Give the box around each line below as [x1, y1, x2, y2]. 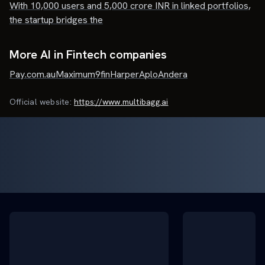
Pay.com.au [9, 68, 56, 80]
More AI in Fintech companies [9, 47, 167, 62]
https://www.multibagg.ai [74, 96, 169, 107]
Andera [158, 68, 188, 80]
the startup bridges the [9, 14, 103, 26]
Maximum [56, 68, 95, 80]
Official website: [9, 96, 72, 107]
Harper [110, 68, 139, 80]
